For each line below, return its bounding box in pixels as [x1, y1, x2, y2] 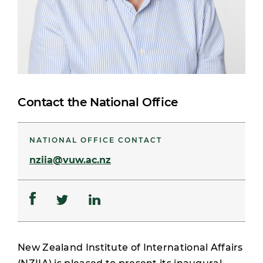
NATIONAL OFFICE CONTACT [29, 136, 162, 144]
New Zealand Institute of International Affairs [18, 242, 243, 253]
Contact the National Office [18, 95, 178, 109]
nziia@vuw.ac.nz [29, 154, 111, 166]
